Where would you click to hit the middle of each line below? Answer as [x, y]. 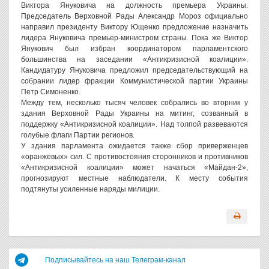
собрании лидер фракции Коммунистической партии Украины [134, 81]
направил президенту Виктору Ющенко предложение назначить [134, 27]
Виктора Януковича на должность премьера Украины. [134, 5]
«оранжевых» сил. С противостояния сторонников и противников [134, 157]
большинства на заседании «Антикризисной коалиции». [134, 59]
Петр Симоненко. [51, 92]
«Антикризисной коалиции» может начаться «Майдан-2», [134, 168]
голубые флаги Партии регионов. [78, 135]
